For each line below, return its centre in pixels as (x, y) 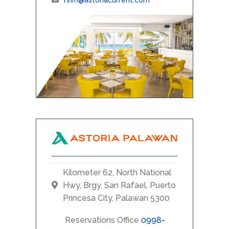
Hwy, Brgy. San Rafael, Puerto (119, 185)
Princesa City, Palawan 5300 (116, 198)
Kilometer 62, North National (117, 172)
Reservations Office (103, 220)
